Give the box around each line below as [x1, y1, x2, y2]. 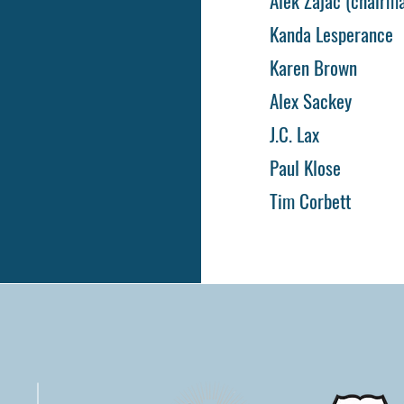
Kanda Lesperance [270, 20, 399, 48]
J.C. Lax [270, 120, 320, 148]
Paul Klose [270, 153, 342, 181]
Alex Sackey [270, 87, 353, 115]
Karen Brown [270, 53, 358, 81]
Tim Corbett [270, 187, 352, 215]
